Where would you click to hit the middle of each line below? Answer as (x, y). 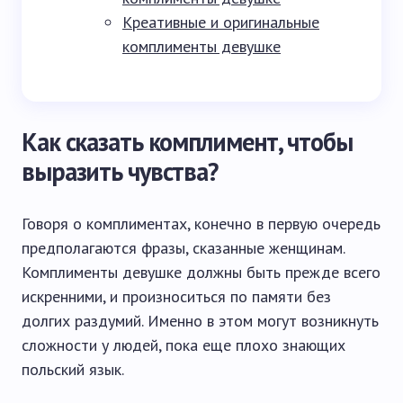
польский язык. (73, 369)
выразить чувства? (120, 171)
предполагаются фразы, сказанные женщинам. (183, 248)
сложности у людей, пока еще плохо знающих (184, 345)
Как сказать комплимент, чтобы (187, 142)
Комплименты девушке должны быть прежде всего (201, 272)
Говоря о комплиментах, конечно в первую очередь (201, 224)
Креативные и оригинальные (221, 22)
